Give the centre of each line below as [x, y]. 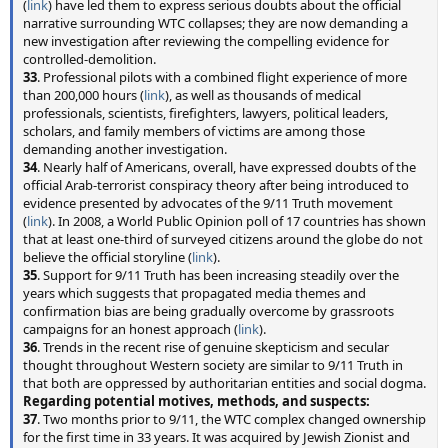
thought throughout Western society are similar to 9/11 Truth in [213, 365]
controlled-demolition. [89, 59]
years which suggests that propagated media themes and [194, 293]
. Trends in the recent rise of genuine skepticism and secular [213, 347]
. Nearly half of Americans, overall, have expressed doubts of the [226, 167]
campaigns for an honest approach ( [130, 329]
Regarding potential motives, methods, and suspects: [196, 401]
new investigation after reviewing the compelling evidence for [206, 41]
